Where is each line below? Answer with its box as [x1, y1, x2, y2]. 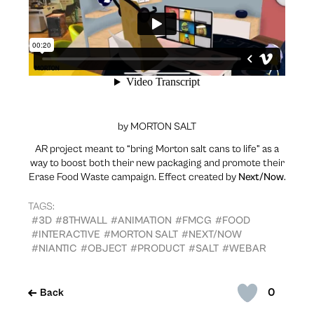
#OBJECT [81, 242, 127, 254]
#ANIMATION [111, 214, 172, 226]
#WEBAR [222, 242, 266, 254]
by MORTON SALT [118, 120, 196, 132]
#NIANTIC [32, 242, 77, 254]
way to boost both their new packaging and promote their [29, 156, 285, 169]
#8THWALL [55, 214, 107, 226]
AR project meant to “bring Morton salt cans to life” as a [35, 142, 279, 155]
